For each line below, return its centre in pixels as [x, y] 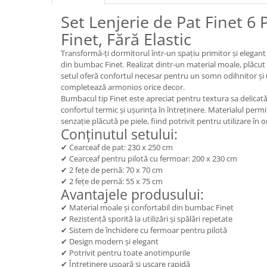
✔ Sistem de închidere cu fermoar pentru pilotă [144, 230]
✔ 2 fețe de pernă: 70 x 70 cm [112, 170]
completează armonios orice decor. [123, 87]
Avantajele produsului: [132, 194]
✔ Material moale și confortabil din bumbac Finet [147, 207]
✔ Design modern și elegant [110, 241]
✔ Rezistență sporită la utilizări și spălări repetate [147, 218]
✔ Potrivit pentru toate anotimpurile [125, 252]
